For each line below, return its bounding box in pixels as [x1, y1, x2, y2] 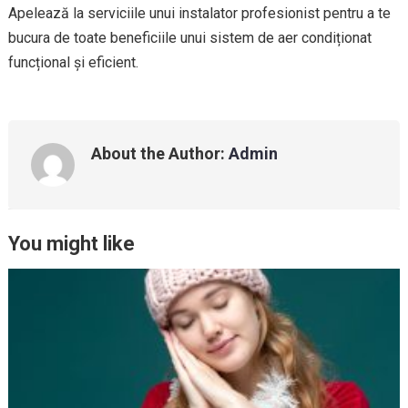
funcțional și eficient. [7, 54, 138, 71]
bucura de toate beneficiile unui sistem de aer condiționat [7, 29, 372, 46]
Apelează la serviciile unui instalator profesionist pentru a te [7, 5, 391, 22]
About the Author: [90, 144, 229, 163]
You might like [7, 232, 135, 255]
